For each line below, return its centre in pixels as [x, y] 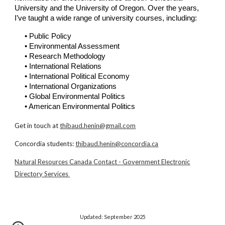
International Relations [66, 66]
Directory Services [42, 174]
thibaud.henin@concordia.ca [117, 144]
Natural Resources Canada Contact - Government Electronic [102, 162]
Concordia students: [45, 144]
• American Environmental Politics [80, 106]
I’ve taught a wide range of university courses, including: [106, 18]
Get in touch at [37, 126]
